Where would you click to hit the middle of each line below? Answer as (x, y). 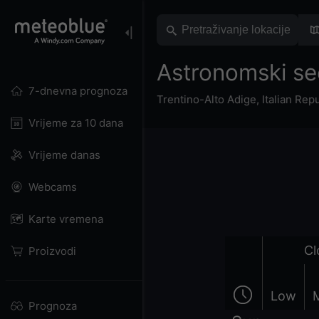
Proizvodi (52, 251)
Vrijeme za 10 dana (75, 123)
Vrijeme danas (64, 155)
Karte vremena (66, 219)
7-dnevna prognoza (78, 91)
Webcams (52, 187)
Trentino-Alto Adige (206, 99)
